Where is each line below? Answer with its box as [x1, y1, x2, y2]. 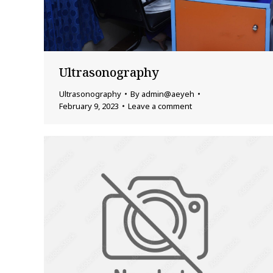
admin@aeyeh [141, 88, 194, 99]
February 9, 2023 [59, 100, 119, 112]
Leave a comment [128, 100, 192, 112]
